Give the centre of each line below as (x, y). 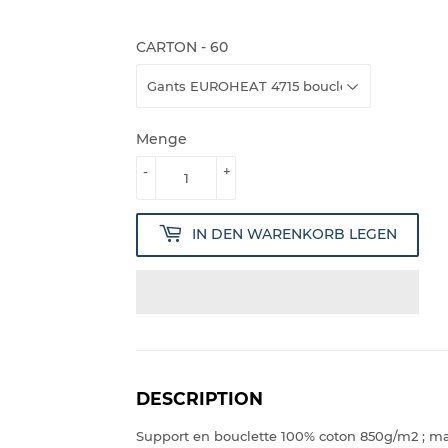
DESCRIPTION (199, 398)
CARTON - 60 (182, 46)
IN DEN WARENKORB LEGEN (294, 234)
